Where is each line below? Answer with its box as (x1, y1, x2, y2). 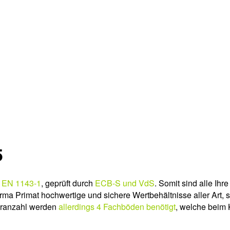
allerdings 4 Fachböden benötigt (59, 201, 176, 213)
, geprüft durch (41, 177, 95, 189)
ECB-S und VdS (95, 177, 155, 189)
